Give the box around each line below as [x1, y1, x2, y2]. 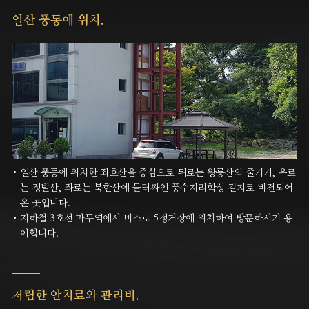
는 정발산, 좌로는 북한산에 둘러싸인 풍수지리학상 [20, 183, 226, 193]
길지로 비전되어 [225, 183, 294, 193]
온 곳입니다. [20, 198, 71, 208]
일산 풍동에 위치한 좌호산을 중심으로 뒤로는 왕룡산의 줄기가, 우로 [20, 168, 297, 178]
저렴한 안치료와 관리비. [12, 289, 139, 302]
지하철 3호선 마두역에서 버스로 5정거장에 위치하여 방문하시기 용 [20, 213, 293, 223]
